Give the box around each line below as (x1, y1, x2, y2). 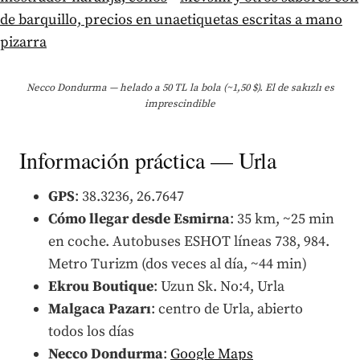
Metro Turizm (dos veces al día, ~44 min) (48, 254, 307, 273)
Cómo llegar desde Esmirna (48, 209, 230, 228)
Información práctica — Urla (19, 144, 276, 175)
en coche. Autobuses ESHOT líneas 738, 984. (48, 231, 329, 251)
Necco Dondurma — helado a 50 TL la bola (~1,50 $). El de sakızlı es (26, 80, 334, 94)
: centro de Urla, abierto (151, 299, 303, 318)
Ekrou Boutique (48, 276, 153, 296)
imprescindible (145, 96, 215, 110)
